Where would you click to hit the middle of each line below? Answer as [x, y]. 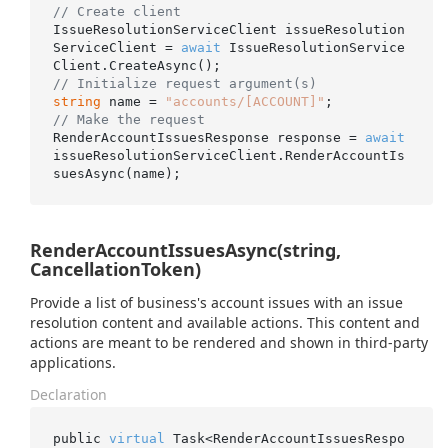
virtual [136, 438]
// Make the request [128, 119]
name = [132, 101]
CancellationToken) [115, 269]
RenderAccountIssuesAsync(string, [185, 250]
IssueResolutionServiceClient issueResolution [228, 29]
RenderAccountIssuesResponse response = [208, 137]
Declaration [68, 394]
